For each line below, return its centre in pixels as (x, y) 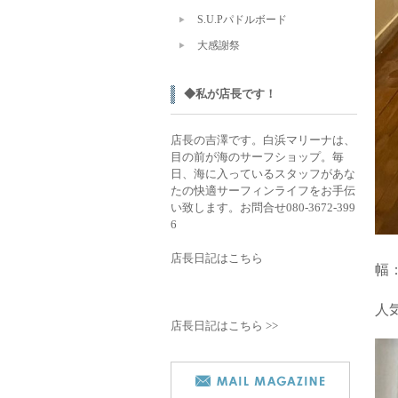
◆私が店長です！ (230, 94)
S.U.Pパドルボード (242, 19)
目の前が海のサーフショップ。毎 (257, 157)
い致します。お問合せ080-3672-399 (263, 207)
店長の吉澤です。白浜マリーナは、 (263, 140)
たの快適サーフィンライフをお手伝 (263, 191)
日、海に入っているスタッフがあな (263, 174)
